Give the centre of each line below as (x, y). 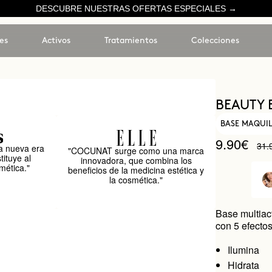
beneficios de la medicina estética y (136, 170)
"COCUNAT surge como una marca (136, 151)
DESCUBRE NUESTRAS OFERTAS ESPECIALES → (136, 8)
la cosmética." (136, 180)
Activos (56, 40)
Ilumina (244, 250)
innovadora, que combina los (136, 160)
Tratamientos (131, 40)
